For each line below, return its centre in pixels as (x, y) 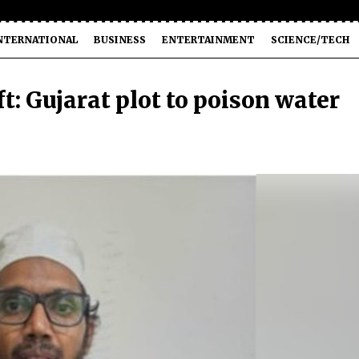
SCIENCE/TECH (310, 40)
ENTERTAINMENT (208, 40)
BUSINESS (120, 40)
